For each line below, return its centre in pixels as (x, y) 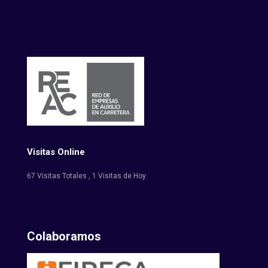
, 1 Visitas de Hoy (117, 176)
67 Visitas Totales (58, 176)
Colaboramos (64, 236)
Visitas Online (56, 152)
